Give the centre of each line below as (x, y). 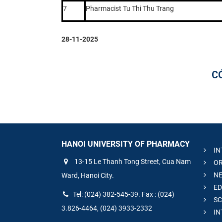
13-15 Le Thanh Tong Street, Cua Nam (132, 162)
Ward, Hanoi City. (88, 176)
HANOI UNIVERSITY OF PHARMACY (126, 144)
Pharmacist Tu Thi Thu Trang (130, 8)
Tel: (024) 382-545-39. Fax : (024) (124, 194)
